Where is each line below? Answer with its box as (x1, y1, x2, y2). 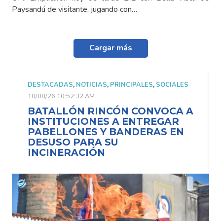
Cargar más (89, 42, 132, 54)
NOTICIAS (76, 80, 107, 89)
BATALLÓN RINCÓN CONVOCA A (28, 105, 193, 117)
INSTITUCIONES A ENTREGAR (28, 115, 179, 127)
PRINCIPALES (110, 80, 153, 89)
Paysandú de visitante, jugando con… (12, 3, 137, 15)
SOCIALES (156, 80, 188, 89)
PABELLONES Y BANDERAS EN (28, 125, 184, 138)
